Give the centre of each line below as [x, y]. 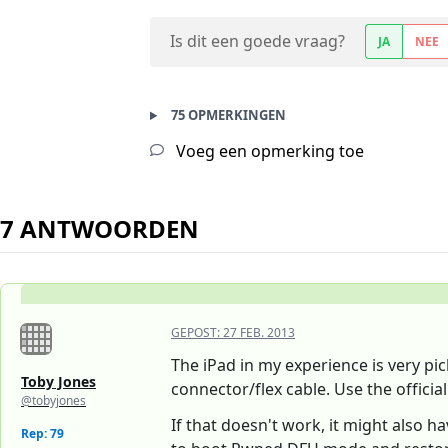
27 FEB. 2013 [259, 333]
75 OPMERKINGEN [228, 115]
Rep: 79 [42, 434]
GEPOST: [197, 333]
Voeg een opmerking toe [268, 151]
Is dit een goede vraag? [257, 41]
